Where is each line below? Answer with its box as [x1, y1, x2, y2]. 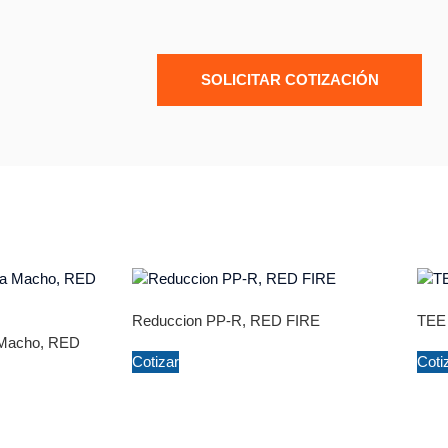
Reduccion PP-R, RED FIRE [132, 311, 320, 329]
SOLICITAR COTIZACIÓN [200, 71, 379, 88]
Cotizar [132, 353, 179, 370]
